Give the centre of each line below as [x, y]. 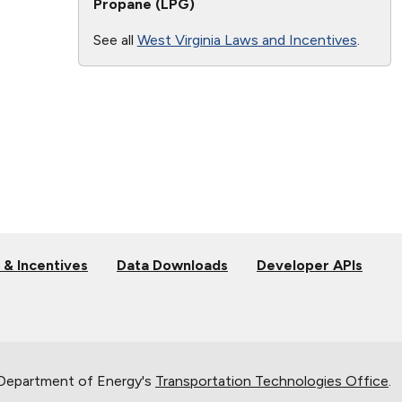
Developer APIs [310, 265]
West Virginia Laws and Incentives [247, 39]
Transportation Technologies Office [272, 380]
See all [115, 39]
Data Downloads [172, 265]
